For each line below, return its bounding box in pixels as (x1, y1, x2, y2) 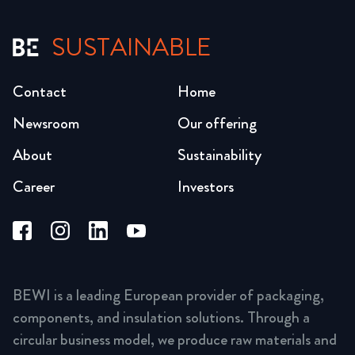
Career (13, 175, 55, 198)
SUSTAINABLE (52, 29, 212, 65)
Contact (13, 80, 67, 103)
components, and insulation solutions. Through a (13, 305, 310, 329)
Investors (177, 175, 234, 198)
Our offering (177, 112, 257, 135)
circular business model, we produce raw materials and (13, 327, 337, 351)
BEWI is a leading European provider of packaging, (13, 283, 324, 307)
